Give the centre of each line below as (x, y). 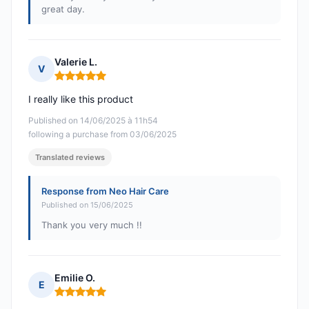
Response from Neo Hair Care (105, 191)
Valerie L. (76, 62)
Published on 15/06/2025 (87, 205)
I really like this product (81, 99)
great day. (63, 9)
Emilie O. (75, 278)
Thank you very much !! (92, 225)
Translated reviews (70, 158)
